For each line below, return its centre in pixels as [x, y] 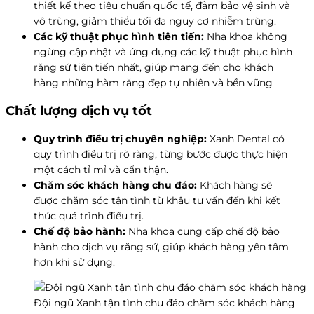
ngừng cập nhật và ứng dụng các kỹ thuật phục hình [163, 52]
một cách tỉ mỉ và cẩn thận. [101, 169]
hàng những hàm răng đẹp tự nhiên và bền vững [153, 82]
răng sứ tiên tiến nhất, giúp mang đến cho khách [153, 67]
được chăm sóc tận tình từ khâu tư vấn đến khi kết [157, 200]
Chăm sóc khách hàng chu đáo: [115, 185]
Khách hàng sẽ [234, 185]
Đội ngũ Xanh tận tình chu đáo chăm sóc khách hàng [164, 302]
